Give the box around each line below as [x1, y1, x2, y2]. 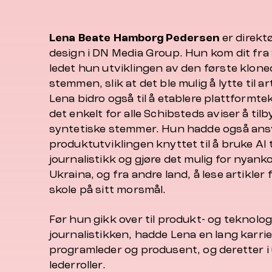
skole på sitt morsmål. [49, 184, 166, 195]
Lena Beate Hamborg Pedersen [49, 32, 220, 44]
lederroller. [49, 259, 106, 271]
